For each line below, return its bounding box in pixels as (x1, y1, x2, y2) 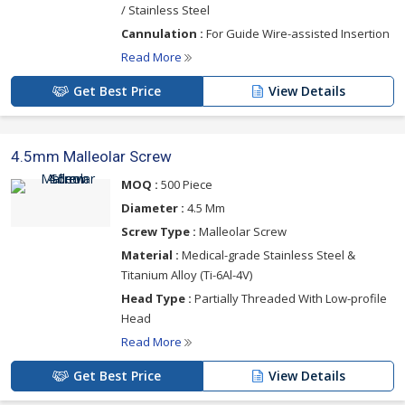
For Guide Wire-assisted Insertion (203, 25, 390, 42)
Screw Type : (121, 223, 196, 240)
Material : (121, 247, 179, 263)
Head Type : (121, 290, 192, 306)
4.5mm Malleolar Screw (11, 147, 172, 165)
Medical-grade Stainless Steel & (179, 247, 355, 263)
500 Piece (158, 176, 212, 193)
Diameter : (121, 200, 184, 216)
